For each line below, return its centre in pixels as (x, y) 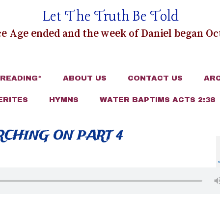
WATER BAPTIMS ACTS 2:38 (157, 100)
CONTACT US (155, 78)
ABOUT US (84, 78)
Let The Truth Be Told (110, 17)
